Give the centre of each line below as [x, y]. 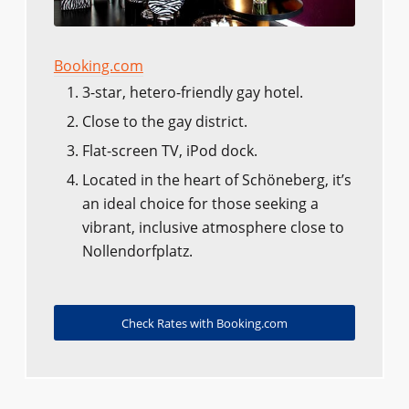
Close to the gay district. [164, 121]
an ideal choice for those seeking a [200, 203]
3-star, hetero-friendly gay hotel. [192, 92]
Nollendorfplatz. [137, 251]
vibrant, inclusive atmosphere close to [213, 227]
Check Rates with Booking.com [204, 323]
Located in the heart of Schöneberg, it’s [216, 179]
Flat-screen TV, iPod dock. [169, 150]
